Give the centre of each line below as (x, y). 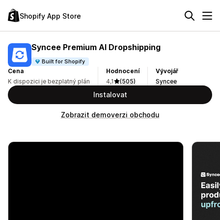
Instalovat (110, 95)
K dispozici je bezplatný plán (49, 81)
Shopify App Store (50, 16)
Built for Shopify (64, 61)
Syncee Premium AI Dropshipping (96, 47)
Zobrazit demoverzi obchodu (110, 115)
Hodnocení (123, 71)
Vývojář (167, 71)
